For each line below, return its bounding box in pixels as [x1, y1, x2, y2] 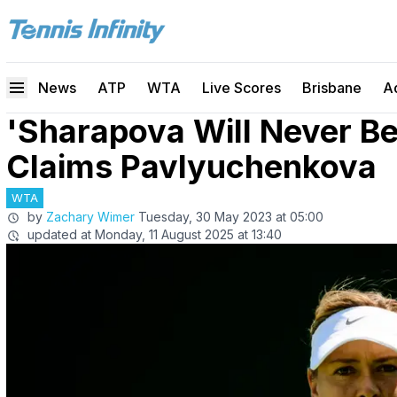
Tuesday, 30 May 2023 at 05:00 [138, 209, 323, 224]
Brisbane [302, 79, 362, 97]
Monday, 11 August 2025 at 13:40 [95, 227, 282, 242]
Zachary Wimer [46, 209, 135, 224]
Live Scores [202, 79, 281, 97]
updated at [27, 227, 91, 242]
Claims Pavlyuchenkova [6, 147, 377, 186]
